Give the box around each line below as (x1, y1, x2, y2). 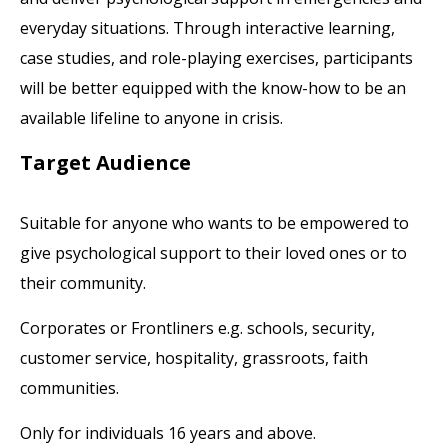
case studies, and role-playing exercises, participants (20, 47, 414, 69)
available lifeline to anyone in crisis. (20, 107, 284, 129)
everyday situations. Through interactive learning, (20, 17, 396, 39)
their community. (20, 272, 147, 294)
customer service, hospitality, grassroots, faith (20, 347, 369, 369)
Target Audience (20, 149, 192, 176)
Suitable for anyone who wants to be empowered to (20, 212, 410, 234)
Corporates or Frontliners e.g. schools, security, (20, 317, 376, 339)
